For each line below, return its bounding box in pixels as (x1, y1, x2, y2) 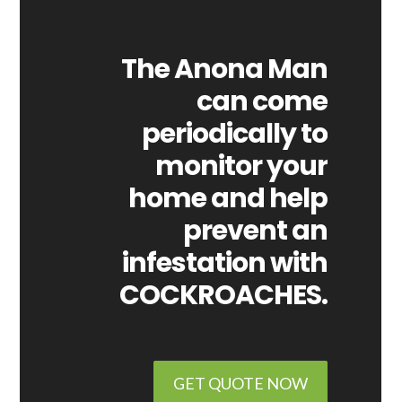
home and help (128, 179, 328, 217)
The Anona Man (121, 50, 328, 88)
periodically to (142, 115, 328, 153)
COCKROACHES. (119, 276, 328, 314)
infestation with (122, 244, 328, 282)
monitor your (155, 147, 328, 185)
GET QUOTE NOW (173, 373, 309, 393)
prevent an (183, 212, 328, 249)
